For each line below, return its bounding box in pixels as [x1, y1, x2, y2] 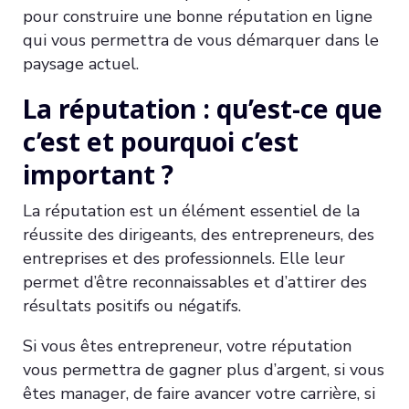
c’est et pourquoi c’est [23, 123, 299, 159]
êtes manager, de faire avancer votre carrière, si [23, 382, 375, 404]
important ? [23, 156, 173, 192]
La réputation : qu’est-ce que [23, 90, 383, 126]
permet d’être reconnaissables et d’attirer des [23, 270, 367, 293]
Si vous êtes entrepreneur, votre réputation [23, 334, 351, 357]
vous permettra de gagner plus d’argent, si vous [23, 358, 384, 381]
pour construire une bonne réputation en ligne [23, 5, 372, 27]
